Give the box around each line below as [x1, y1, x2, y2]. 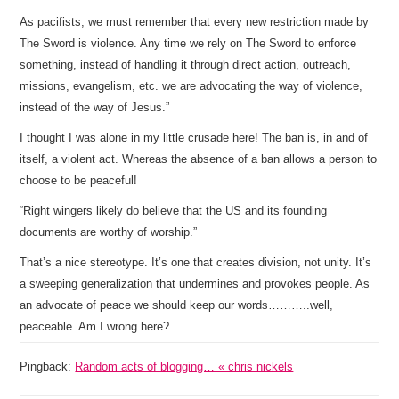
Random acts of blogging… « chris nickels [75, 360, 294, 373]
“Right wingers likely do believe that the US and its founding [20, 204, 328, 217]
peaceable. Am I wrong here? [20, 320, 170, 333]
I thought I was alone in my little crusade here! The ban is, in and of [20, 131, 369, 144]
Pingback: [20, 360, 76, 373]
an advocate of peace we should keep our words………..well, [20, 298, 334, 312]
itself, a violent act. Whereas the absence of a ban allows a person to [20, 152, 378, 166]
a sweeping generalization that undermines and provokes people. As [20, 277, 370, 290]
